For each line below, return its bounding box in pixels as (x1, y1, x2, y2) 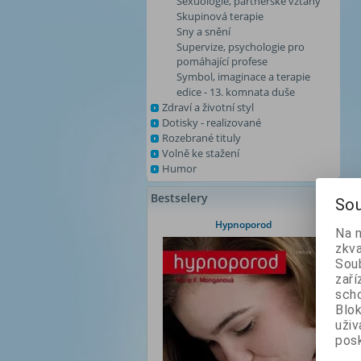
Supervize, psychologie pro (176, 39, 305, 54)
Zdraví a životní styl (162, 100, 254, 114)
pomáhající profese (176, 54, 268, 68)
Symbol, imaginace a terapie (176, 69, 310, 84)
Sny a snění (176, 24, 230, 39)
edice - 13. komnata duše (176, 85, 295, 99)
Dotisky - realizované (162, 115, 261, 130)
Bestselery (151, 190, 208, 205)
